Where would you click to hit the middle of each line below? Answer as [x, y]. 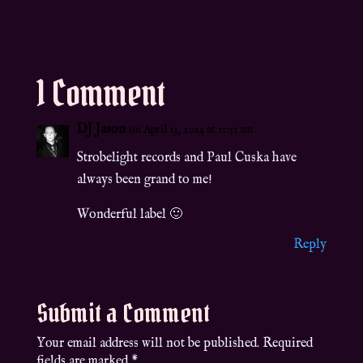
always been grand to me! [144, 180]
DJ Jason [101, 130]
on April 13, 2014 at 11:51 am [190, 130]
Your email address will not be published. [147, 344]
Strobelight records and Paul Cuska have [186, 158]
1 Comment [100, 94]
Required [287, 344]
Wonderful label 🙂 [129, 215]
